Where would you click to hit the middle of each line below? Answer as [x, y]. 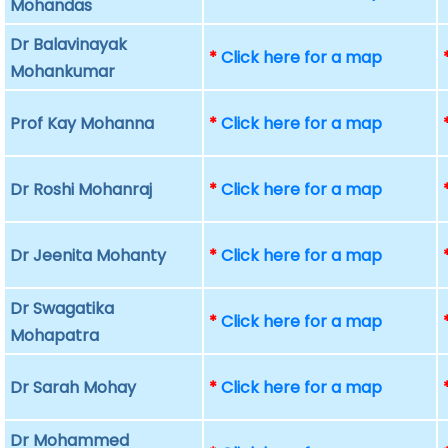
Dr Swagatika [62, 308]
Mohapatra [55, 335]
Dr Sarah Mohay [73, 387]
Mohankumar [63, 71]
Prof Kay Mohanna [82, 123]
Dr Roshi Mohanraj [81, 189]
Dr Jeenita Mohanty [88, 255]
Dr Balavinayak [69, 44]
